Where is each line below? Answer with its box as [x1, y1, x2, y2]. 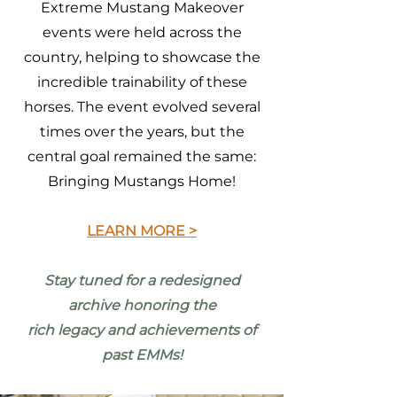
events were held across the [42, 24, 242, 41]
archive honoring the [67, 297, 216, 314]
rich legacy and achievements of [27, 322, 256, 339]
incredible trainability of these [36, 74, 247, 90]
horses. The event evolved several [23, 98, 261, 115]
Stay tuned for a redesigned [43, 272, 240, 289]
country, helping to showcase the [23, 49, 261, 66]
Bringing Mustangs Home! [48, 173, 236, 190]
